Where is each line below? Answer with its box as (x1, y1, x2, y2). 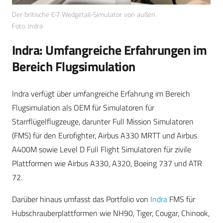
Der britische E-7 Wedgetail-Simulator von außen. (12, 10, 156, 19)
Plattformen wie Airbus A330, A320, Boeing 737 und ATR (12, 157, 202, 169)
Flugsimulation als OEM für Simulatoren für (12, 101, 154, 113)
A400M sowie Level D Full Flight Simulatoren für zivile (12, 143, 191, 155)
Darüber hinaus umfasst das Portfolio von (12, 193, 150, 205)
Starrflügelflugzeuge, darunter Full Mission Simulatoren (12, 115, 194, 127)
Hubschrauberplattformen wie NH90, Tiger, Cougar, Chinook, (12, 207, 210, 219)
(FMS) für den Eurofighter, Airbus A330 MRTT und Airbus (12, 129, 197, 141)
